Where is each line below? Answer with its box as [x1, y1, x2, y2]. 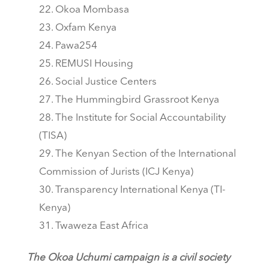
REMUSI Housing [55, 59, 133, 70]
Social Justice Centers [55, 77, 157, 88]
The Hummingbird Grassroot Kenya [55, 95, 219, 106]
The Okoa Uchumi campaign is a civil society [26, 253, 230, 264]
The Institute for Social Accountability [55, 113, 226, 124]
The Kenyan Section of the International [55, 149, 236, 160]
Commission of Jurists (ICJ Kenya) [38, 167, 193, 178]
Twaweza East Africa [55, 221, 148, 232]
